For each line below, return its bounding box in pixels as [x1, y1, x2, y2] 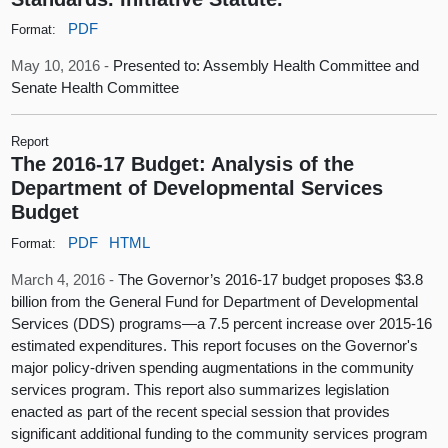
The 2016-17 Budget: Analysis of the [11, 152, 355, 176]
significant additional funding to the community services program [11, 424, 429, 442]
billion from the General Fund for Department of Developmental [11, 292, 419, 310]
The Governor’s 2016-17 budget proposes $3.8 [118, 270, 424, 288]
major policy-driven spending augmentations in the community [11, 358, 415, 376]
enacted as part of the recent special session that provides [11, 402, 391, 420]
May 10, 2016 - [11, 57, 114, 75]
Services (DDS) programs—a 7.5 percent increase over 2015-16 [11, 314, 433, 332]
